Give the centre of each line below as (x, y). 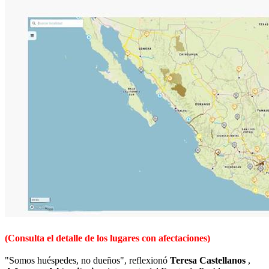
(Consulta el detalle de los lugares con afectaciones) (107, 238)
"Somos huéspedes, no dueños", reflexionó (87, 260)
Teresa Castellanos (209, 260)
